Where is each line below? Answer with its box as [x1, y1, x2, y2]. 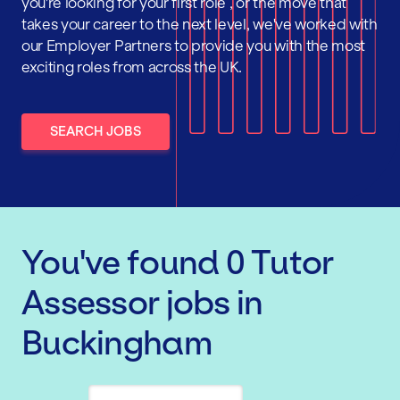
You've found [21, 243, 226, 283]
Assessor [21, 283, 160, 323]
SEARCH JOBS [50, 123, 141, 139]
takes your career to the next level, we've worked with [21, 15, 378, 33]
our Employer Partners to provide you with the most [21, 37, 365, 54]
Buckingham [21, 323, 212, 363]
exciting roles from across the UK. [21, 58, 243, 76]
